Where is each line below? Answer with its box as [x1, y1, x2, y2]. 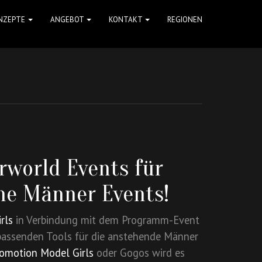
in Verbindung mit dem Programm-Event [13, 213, 199, 227]
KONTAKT [109, 15, 144, 25]
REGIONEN [167, 15, 202, 25]
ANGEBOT [50, 15, 85, 25]
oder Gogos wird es [94, 246, 185, 260]
